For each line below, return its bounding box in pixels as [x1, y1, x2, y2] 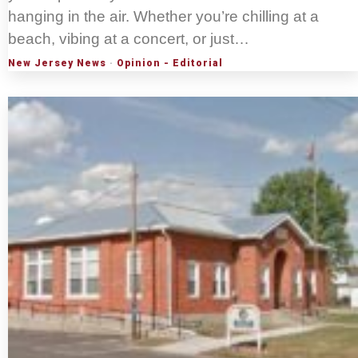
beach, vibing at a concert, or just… [8, 30, 249, 48]
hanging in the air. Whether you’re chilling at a [8, 8, 319, 26]
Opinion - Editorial [117, 58, 223, 70]
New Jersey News [8, 58, 106, 70]
